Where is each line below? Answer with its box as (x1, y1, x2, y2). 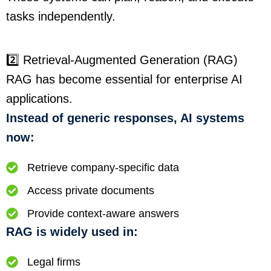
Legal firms (27, 256, 80, 269)
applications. (6, 92, 73, 106)
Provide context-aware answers (27, 207, 179, 220)
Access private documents (27, 184, 154, 197)
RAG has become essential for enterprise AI (6, 73, 243, 87)
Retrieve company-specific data (27, 162, 179, 174)
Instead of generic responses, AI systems (6, 111, 244, 125)
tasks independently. (6, 10, 116, 24)
